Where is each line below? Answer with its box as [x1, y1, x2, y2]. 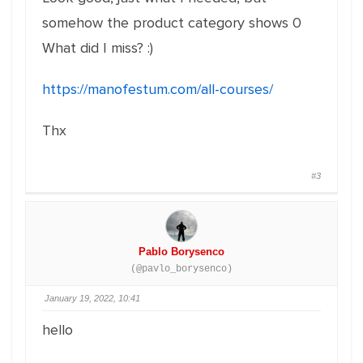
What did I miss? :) [42, 39, 153, 57]
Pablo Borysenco [139, 246, 224, 258]
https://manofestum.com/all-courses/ [42, 80, 273, 98]
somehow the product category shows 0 [42, 14, 301, 32]
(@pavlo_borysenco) [130, 263, 233, 275]
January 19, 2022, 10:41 [45, 293, 140, 303]
